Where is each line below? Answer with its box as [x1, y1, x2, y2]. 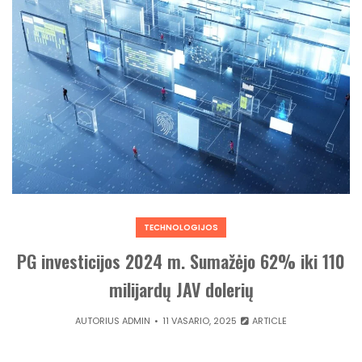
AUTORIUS [74, 314, 122, 327]
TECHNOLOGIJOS [144, 221, 218, 234]
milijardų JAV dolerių [108, 276, 254, 302]
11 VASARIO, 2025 [162, 314, 237, 327]
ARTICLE [250, 314, 288, 327]
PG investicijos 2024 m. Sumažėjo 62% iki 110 [17, 248, 345, 274]
